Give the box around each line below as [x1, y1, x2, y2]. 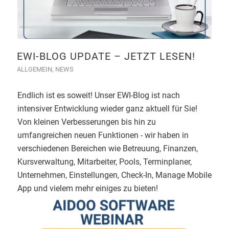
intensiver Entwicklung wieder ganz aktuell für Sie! [17, 103, 197, 113]
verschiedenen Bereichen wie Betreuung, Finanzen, [17, 143, 198, 153]
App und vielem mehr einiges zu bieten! [17, 183, 158, 193]
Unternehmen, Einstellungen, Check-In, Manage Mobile [17, 170, 212, 180]
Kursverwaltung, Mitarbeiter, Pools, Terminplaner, [17, 156, 192, 167]
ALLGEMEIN [16, 65, 52, 73]
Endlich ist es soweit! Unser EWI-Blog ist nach [17, 90, 180, 100]
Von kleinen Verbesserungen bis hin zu [17, 117, 156, 127]
